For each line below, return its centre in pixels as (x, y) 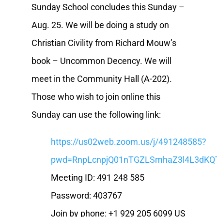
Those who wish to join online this (96, 96)
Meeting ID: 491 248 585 (98, 177)
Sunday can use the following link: (96, 114)
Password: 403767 (87, 195)
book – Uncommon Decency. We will (101, 61)
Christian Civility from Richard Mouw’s (104, 43)
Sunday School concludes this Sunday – (108, 7)
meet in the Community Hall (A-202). (101, 78)
